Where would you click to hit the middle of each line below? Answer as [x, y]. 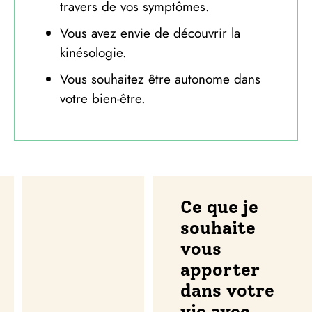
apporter [220, 270]
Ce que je [220, 207]
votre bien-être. [103, 99]
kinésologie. [93, 53]
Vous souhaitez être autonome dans [160, 79]
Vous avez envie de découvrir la [150, 33]
